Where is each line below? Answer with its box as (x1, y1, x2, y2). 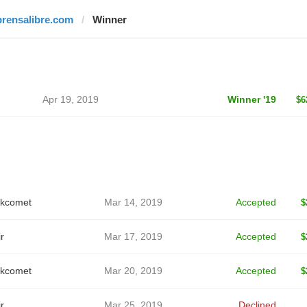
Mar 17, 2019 (103, 231, 162, 242)
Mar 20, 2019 (103, 265, 162, 276)
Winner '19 (227, 94, 276, 105)
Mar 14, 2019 (103, 197, 162, 208)
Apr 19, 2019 (42, 94, 99, 105)
